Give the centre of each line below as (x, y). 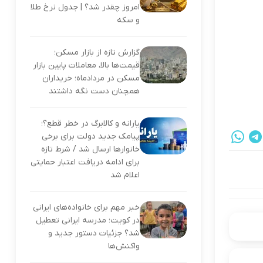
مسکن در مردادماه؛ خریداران (91, 78)
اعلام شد (125, 175)
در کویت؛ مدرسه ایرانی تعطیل (87, 220)
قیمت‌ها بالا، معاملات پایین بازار (86, 65)
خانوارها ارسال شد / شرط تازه (90, 149)
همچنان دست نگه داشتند (94, 91)
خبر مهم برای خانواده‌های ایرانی (86, 208)
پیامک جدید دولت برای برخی (90, 136)
